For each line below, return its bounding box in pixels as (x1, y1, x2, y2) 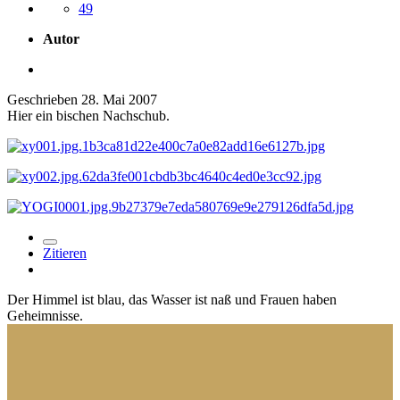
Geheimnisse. (7, 307, 83, 323)
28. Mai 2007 (81, 91, 157, 107)
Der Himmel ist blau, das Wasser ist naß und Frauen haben (7, 291, 337, 307)
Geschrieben (7, 91, 81, 107)
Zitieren (43, 245, 87, 261)
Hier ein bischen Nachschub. (7, 107, 170, 123)
